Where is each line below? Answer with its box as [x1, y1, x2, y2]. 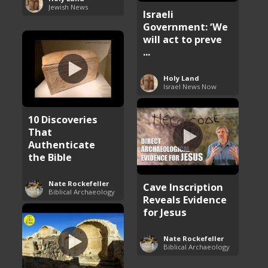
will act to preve [143, 32, 223, 46]
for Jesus [143, 205, 187, 219]
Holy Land [163, 73, 200, 83]
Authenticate [28, 137, 96, 151]
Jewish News [48, 2, 89, 11]
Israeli [143, 7, 174, 21]
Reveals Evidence [143, 192, 227, 206]
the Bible [28, 150, 72, 164]
